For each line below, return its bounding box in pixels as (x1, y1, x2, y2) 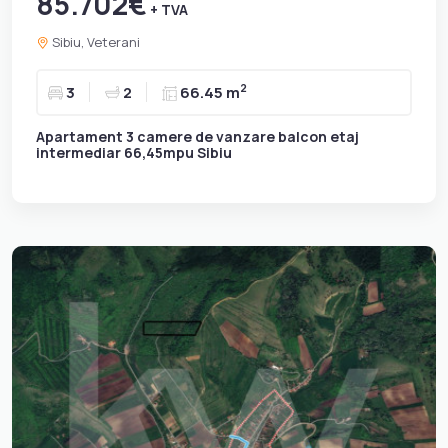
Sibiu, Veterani (49, 32, 140, 51)
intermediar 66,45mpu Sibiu (36, 142, 232, 162)
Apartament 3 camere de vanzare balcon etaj (36, 126, 359, 146)
